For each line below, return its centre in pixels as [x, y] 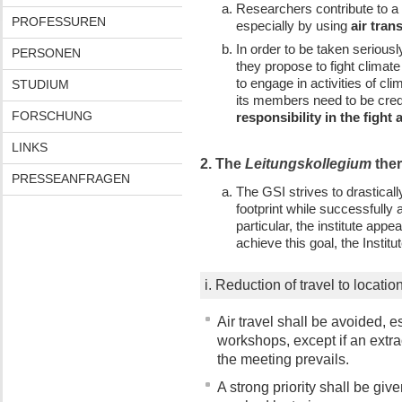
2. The [222, 164]
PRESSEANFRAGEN [70, 179]
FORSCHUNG [52, 116]
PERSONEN [46, 53]
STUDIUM [40, 84]
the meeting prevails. [283, 359]
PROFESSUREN [58, 22]
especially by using [293, 26]
